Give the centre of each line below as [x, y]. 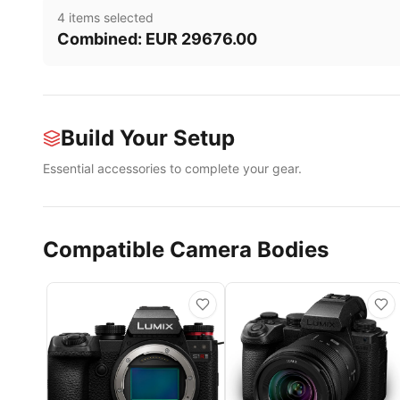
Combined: [101, 39]
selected [127, 18]
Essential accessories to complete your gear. [172, 169]
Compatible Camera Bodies [186, 250]
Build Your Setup [148, 138]
